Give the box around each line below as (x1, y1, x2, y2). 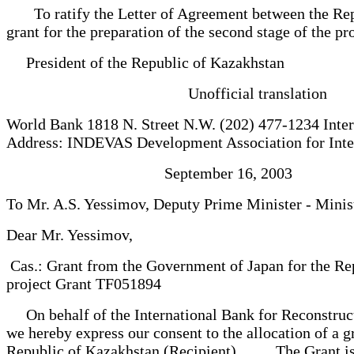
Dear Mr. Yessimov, (6, 225, 141, 243)
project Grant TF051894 (6, 274, 169, 292)
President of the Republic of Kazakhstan (6, 53, 292, 71)
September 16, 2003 (6, 164, 300, 182)
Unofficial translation (6, 84, 335, 102)
